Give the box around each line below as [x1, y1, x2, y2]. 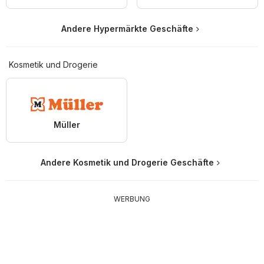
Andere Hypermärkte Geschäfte [61, 24, 193, 34]
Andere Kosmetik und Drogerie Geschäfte [41, 157, 214, 168]
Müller [53, 120, 80, 130]
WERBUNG [114, 194, 150, 204]
